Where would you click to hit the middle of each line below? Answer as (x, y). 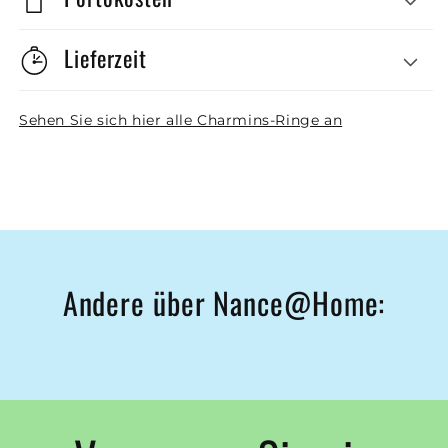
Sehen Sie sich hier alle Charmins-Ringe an (181, 120)
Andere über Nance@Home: (224, 302)
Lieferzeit (105, 58)
